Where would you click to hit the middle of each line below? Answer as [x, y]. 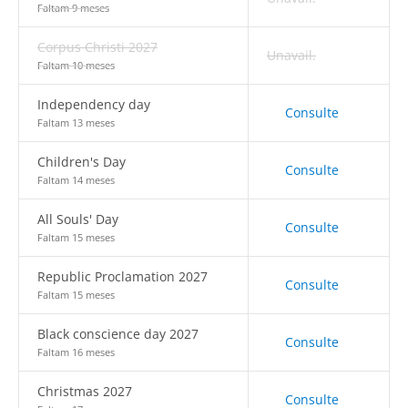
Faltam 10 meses [76, 65]
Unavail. [291, 55]
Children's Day [82, 162]
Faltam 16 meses [76, 352]
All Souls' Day [78, 219]
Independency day [94, 104]
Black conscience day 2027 [118, 334]
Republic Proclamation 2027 [122, 276]
